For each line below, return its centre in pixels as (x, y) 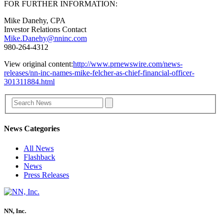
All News (39, 148)
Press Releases (46, 175)
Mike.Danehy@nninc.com (45, 38)
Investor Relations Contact (45, 29)
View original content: (38, 64)
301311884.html (29, 81)
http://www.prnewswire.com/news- (128, 64)
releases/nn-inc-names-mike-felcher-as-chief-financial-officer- (99, 73)
